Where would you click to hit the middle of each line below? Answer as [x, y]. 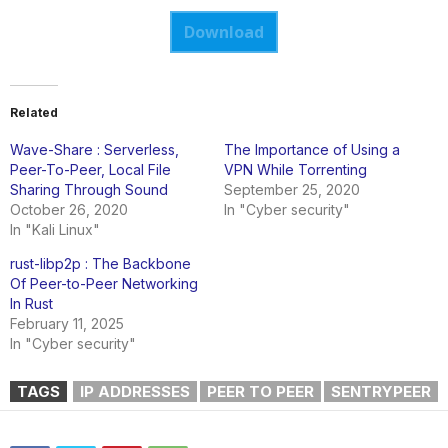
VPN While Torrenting [295, 169]
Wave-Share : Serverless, [94, 149]
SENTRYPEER [381, 391]
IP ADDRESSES [135, 391]
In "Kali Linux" [55, 229]
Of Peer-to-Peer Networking [104, 283]
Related [34, 112]
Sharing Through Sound [89, 189]
